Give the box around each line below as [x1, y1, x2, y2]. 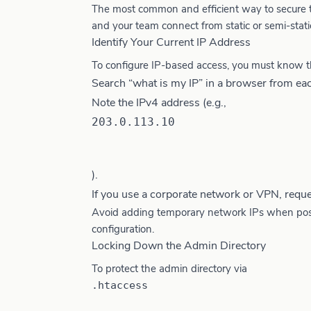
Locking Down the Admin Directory [92, 238, 266, 253]
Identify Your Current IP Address [92, 35, 251, 50]
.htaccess [92, 279, 148, 292]
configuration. [92, 222, 154, 236]
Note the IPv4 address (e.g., [92, 95, 226, 110]
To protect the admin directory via [92, 262, 247, 276]
